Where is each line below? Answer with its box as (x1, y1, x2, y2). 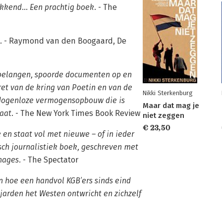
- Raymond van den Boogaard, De (2, 36, 126, 46)
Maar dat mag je (143, 101, 199, 110)
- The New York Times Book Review (13, 109, 140, 118)
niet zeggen (143, 111, 184, 120)
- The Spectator (21, 155, 78, 165)
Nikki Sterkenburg (143, 89, 192, 97)
